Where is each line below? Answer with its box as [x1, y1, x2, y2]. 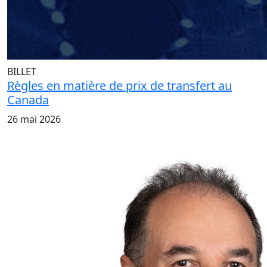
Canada [7, 92, 49, 108]
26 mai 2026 [7, 113, 61, 126]
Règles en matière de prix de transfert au [7, 77, 232, 94]
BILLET [7, 65, 36, 79]
